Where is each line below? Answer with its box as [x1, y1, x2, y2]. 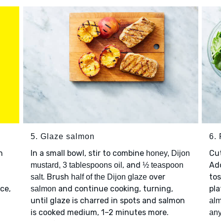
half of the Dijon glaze [71, 172, 147, 181]
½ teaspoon [142, 160, 184, 169]
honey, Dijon [146, 148, 190, 157]
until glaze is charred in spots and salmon [30, 195, 185, 205]
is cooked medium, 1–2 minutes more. [30, 207, 169, 217]
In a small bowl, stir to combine [30, 148, 146, 158]
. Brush [42, 172, 71, 182]
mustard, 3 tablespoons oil [30, 160, 122, 169]
